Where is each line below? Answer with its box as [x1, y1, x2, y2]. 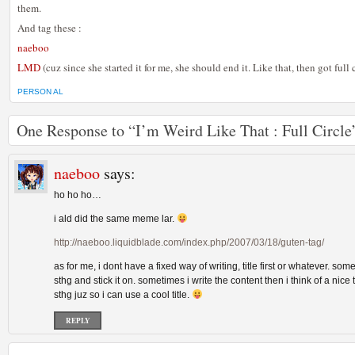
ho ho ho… [54, 189, 101, 200]
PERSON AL [17, 87, 63, 96]
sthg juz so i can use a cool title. [54, 289, 192, 300]
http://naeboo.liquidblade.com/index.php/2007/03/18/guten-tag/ [54, 237, 324, 248]
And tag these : [17, 21, 82, 35]
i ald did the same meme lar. [54, 213, 177, 224]
